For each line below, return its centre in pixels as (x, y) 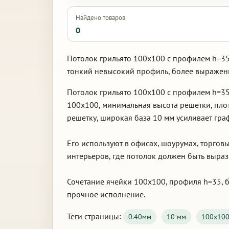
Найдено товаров (100, 18)
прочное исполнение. (106, 194)
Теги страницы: (95, 216)
